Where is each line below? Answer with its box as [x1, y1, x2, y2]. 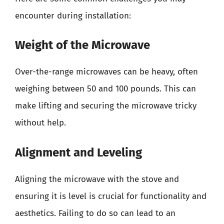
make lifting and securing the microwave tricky [15, 100, 196, 111]
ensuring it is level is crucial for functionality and [15, 190, 206, 201]
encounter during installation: [15, 10, 131, 21]
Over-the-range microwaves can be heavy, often [15, 66, 198, 77]
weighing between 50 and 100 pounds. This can [15, 83, 196, 94]
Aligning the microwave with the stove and [15, 173, 179, 184]
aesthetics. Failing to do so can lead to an [15, 207, 175, 218]
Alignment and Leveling [15, 145, 142, 159]
